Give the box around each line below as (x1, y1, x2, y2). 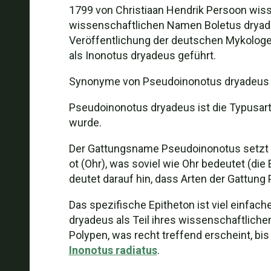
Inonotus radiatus (68, 244, 157, 256)
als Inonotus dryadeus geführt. (68, 49, 216, 62)
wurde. (68, 116, 102, 129)
